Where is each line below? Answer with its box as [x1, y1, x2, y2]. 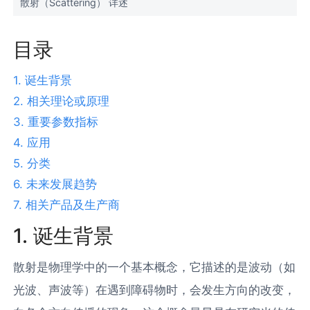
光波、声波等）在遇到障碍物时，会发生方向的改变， [13, 283, 296, 298]
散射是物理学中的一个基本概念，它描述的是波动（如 [13, 260, 296, 275]
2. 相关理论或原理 [13, 94, 110, 109]
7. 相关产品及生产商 [13, 198, 120, 212]
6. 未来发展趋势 [13, 177, 98, 192]
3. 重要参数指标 [13, 115, 99, 129]
